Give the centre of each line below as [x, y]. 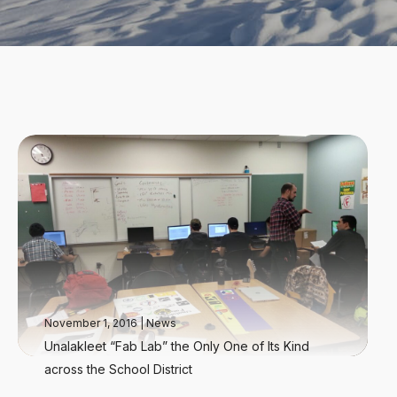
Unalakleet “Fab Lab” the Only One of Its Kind [177, 346]
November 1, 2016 [92, 323]
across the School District [118, 369]
